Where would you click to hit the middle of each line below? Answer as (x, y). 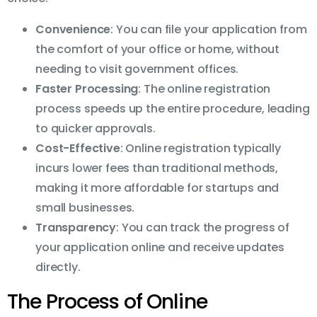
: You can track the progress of (203, 228)
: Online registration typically (200, 149)
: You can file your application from (209, 30)
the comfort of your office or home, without (158, 50)
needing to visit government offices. (137, 69)
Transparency (76, 228)
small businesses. (85, 208)
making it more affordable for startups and (157, 188)
